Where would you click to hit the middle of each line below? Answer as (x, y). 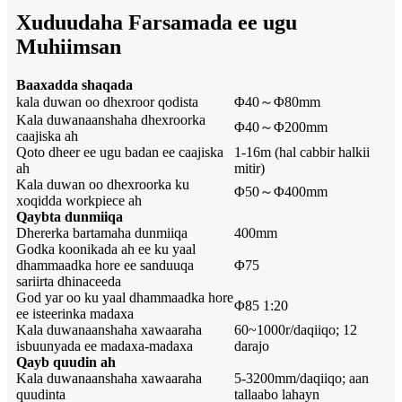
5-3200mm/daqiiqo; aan (301, 379)
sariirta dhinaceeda (69, 282)
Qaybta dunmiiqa (70, 217)
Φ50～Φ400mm (281, 192)
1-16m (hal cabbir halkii (302, 153)
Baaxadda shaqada (74, 85)
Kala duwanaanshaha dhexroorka (111, 120)
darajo (252, 346)
